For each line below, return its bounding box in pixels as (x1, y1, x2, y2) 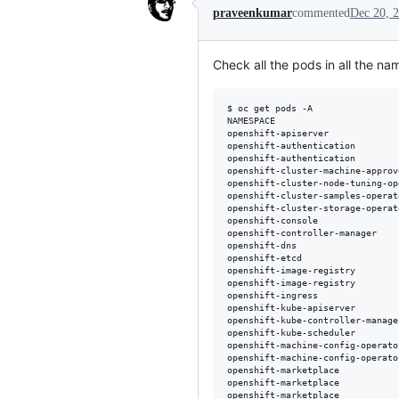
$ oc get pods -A (227, 102, 313, 113)
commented (292, 5, 350, 20)
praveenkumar (213, 5, 292, 20)
